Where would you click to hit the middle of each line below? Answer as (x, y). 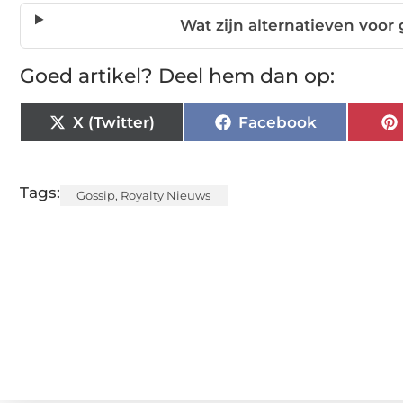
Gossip (96, 196)
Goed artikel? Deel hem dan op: (177, 76)
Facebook (277, 122)
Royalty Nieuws (166, 196)
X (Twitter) (113, 122)
